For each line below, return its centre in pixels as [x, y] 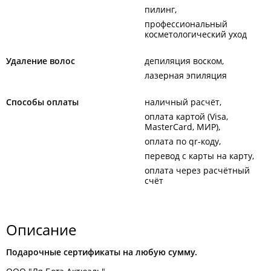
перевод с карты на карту [198, 156]
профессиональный [186, 24]
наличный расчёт [182, 102]
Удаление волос [41, 61]
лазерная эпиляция [186, 75]
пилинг [160, 9]
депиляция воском [183, 61]
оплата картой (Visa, [186, 116]
